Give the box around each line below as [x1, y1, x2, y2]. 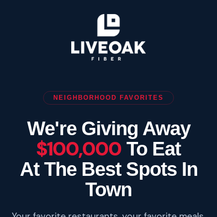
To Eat [122, 138, 181, 159]
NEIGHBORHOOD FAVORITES [53, 93, 164, 101]
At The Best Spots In [19, 158, 198, 180]
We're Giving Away [27, 117, 190, 139]
